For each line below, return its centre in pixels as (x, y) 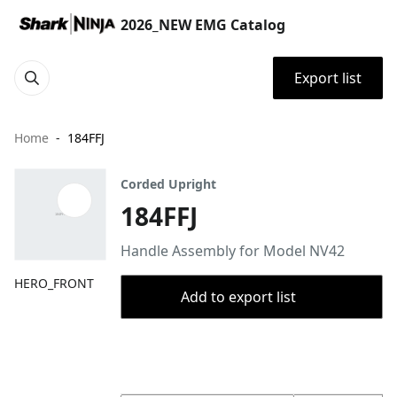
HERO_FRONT (54, 283)
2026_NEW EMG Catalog (203, 25)
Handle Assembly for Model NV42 (233, 251)
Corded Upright (168, 184)
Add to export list (238, 297)
